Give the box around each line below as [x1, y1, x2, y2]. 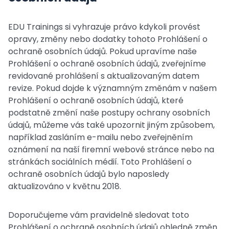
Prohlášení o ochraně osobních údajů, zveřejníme [8, 58, 206, 70]
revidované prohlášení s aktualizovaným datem [8, 70, 199, 82]
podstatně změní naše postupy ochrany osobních [8, 107, 210, 119]
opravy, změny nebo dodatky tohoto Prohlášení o [8, 33, 208, 45]
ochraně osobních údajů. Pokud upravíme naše [8, 45, 197, 57]
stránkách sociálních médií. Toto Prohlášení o [8, 156, 192, 168]
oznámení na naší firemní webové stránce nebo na [8, 144, 214, 155]
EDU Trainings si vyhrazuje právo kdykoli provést [8, 21, 200, 33]
